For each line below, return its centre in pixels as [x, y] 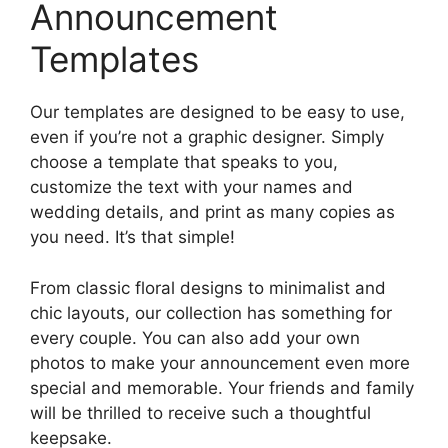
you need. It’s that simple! [132, 237]
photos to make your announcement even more [220, 362]
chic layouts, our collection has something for [211, 312]
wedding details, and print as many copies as [212, 212]
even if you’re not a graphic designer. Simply [207, 137]
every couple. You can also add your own [195, 337]
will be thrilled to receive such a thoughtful [200, 412]
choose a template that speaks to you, [184, 162]
